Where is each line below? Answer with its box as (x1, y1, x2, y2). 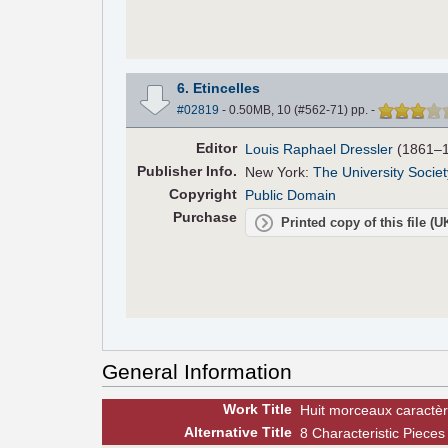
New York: (245, 164, 314, 181)
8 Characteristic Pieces (300, 425, 445, 442)
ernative (202, 424, 258, 441)
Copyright (168, 186, 237, 203)
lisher (163, 163, 202, 180)
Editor (195, 140, 237, 157)
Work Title (222, 401, 292, 418)
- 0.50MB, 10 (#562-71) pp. (218, 103, 371, 118)
